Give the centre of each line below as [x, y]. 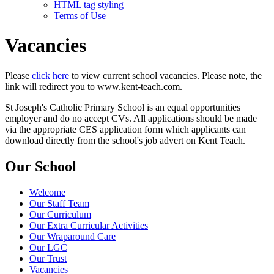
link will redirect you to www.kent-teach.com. [94, 86]
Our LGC [48, 247]
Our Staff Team [59, 203]
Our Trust [48, 258]
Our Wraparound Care [72, 236]
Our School [41, 166]
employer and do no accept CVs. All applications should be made [131, 118]
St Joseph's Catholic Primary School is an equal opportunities [123, 107]
